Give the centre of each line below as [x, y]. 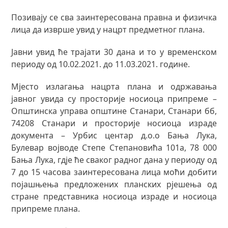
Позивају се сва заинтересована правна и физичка [114, 17]
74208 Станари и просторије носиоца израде [114, 123]
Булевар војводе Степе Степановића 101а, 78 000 [114, 147]
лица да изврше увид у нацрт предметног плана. [108, 29]
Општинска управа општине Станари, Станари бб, [114, 111]
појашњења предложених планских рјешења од [114, 184]
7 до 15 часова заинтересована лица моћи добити [114, 172]
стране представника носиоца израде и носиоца [114, 196]
